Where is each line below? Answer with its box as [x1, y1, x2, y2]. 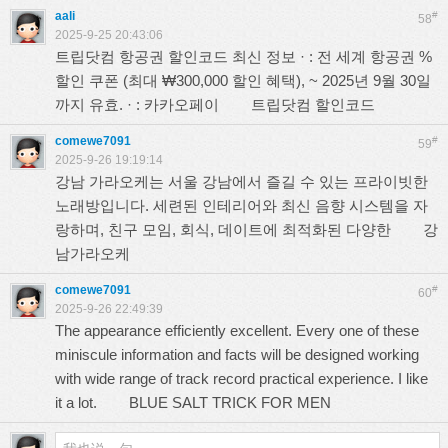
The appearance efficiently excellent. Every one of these [55, 322, 419, 339]
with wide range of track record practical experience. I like [55, 370, 428, 387]
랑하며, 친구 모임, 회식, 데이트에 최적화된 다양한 [55, 221, 423, 238]
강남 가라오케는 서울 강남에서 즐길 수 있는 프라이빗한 [55, 173, 428, 190]
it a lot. [55, 394, 129, 411]
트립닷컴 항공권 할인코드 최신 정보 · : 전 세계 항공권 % [55, 48, 432, 65]
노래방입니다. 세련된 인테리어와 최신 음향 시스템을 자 [55, 197, 428, 214]
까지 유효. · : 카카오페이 [55, 96, 251, 113]
